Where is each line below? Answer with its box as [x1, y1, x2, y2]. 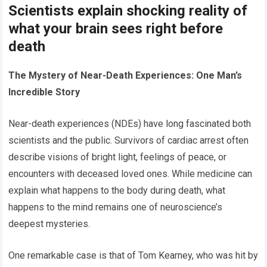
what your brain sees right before [8, 20, 223, 38]
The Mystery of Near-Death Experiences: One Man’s [8, 70, 243, 82]
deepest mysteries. [8, 218, 91, 230]
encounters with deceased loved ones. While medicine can [8, 168, 253, 180]
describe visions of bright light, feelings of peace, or [8, 151, 227, 163]
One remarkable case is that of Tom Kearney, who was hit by [8, 250, 259, 262]
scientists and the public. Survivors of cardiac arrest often [8, 135, 249, 147]
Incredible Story [8, 86, 80, 98]
